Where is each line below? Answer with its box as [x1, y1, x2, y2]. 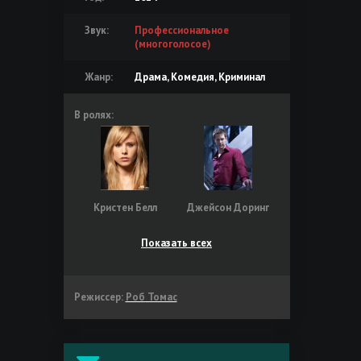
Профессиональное [134, 23, 229, 37]
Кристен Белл [93, 200, 157, 214]
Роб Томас [125, 289, 177, 304]
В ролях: [73, 107, 114, 122]
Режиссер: [73, 289, 123, 304]
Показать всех [141, 235, 212, 250]
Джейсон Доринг [186, 200, 269, 214]
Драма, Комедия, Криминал [134, 69, 265, 84]
